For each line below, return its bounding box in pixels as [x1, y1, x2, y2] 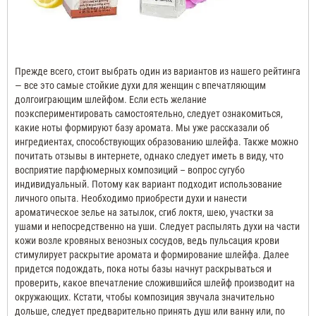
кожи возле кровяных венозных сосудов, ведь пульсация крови [15, 235, 279, 247]
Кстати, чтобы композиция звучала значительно [73, 291, 274, 303]
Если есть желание [129, 94, 207, 106]
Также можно [243, 136, 298, 148]
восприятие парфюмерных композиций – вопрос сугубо [15, 164, 245, 176]
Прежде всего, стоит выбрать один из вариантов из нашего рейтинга [15, 66, 300, 78]
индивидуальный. [15, 178, 90, 190]
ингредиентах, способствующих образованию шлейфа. [15, 136, 241, 148]
